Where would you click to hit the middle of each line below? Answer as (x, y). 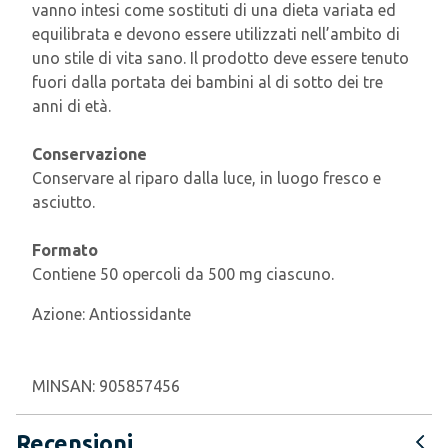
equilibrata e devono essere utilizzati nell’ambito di (216, 34)
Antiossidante (140, 314)
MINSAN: (65, 386)
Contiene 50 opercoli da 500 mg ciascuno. (183, 274)
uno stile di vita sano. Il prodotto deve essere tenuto (220, 58)
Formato (65, 250)
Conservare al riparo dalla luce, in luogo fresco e (206, 178)
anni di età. (71, 106)
